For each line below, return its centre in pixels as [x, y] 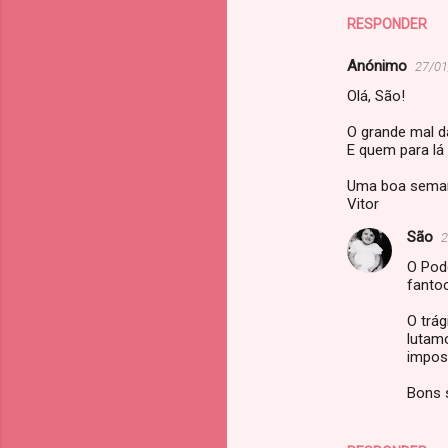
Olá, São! [376, 96]
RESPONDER [387, 24]
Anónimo [377, 66]
